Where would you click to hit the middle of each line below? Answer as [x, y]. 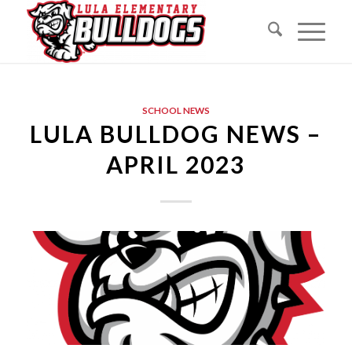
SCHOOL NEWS [176, 110]
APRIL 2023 [176, 164]
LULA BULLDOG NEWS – [176, 134]
